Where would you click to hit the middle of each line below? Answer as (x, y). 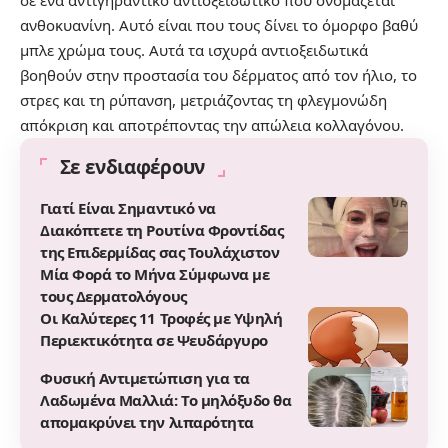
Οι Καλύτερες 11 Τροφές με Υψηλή (161, 318)
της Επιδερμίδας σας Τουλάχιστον (160, 252)
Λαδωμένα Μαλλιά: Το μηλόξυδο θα (166, 400)
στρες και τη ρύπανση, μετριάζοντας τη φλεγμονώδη (203, 100)
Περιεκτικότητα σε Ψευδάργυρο (154, 340)
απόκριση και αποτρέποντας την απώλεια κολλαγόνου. (212, 125)
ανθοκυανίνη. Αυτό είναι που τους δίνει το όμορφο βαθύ (219, 25)
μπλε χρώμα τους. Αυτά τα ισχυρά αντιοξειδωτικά (194, 50)
